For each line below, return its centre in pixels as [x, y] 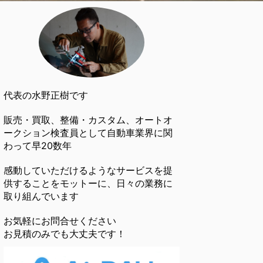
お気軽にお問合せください [60, 221]
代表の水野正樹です [46, 95]
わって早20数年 [38, 146]
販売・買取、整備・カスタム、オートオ [88, 120]
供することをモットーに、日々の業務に [88, 183]
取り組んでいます [41, 196]
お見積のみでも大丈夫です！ [65, 234]
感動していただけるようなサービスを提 [88, 171]
